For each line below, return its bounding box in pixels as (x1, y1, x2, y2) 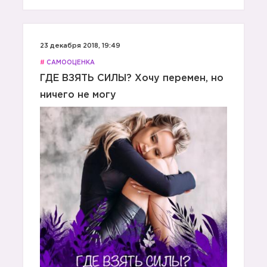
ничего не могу (40, 91, 116, 100)
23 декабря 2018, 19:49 (40, 43, 120, 49)
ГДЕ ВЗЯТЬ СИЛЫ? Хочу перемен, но (40, 74, 223, 83)
